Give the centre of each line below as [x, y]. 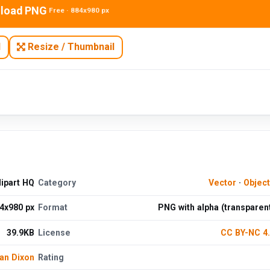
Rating [51, 257]
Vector [222, 183]
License [55, 232]
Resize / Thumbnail [70, 47]
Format [53, 208]
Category [57, 183]
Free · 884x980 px [79, 11]
